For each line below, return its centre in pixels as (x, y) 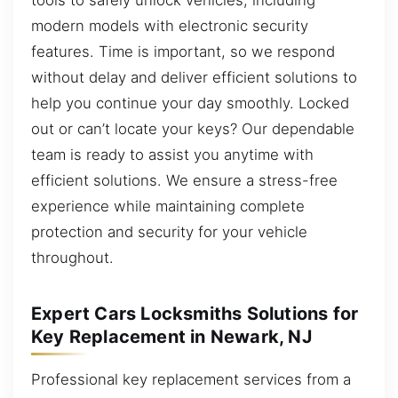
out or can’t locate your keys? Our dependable (193, 128)
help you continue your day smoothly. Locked (190, 103)
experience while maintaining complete (168, 206)
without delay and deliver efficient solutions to (194, 77)
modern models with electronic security (170, 25)
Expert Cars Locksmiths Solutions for (195, 314)
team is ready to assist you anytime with (172, 154)
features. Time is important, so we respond (183, 51)
